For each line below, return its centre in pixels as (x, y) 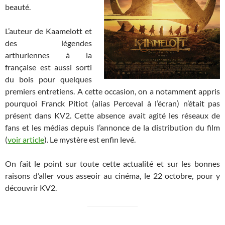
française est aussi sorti (48, 67)
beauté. (18, 7)
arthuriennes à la (48, 55)
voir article (26, 140)
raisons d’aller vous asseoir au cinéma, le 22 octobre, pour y (113, 176)
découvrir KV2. (31, 188)
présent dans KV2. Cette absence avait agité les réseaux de (113, 116)
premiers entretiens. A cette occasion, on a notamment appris (113, 91)
